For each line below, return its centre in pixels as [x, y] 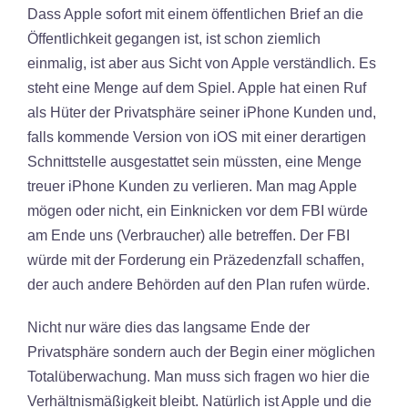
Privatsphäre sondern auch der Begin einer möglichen [201, 352]
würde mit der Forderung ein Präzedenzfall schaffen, [196, 260]
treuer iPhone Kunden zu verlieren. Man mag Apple [192, 186]
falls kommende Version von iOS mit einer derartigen [197, 137]
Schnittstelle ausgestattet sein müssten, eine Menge [194, 162]
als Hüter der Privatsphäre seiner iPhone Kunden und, [202, 112]
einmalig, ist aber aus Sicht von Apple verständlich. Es [202, 63]
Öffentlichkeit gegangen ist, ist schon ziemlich [174, 39]
